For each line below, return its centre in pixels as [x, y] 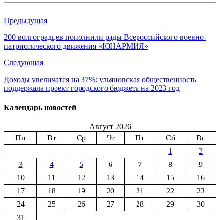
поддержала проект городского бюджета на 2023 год [92, 88]
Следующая [24, 62]
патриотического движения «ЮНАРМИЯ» [76, 46]
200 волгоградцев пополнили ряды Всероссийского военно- [105, 37]
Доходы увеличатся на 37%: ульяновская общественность [100, 79]
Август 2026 [110, 127]
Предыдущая [26, 20]
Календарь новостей [40, 107]
